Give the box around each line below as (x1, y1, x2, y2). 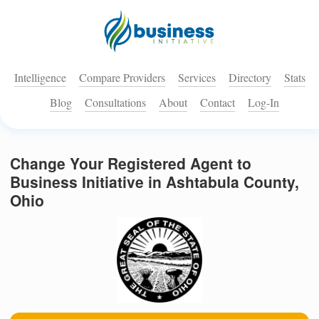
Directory (228, 70, 271, 85)
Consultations (85, 95, 146, 110)
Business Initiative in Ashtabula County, (10, 171, 299, 193)
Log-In (248, 95, 279, 110)
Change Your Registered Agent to (10, 152, 251, 174)
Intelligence (14, 70, 66, 85)
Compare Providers (78, 70, 165, 85)
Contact (200, 95, 235, 110)
